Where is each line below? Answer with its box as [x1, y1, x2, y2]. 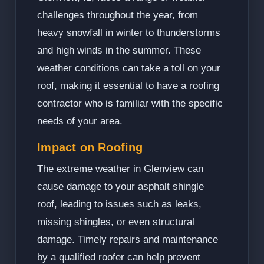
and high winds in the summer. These [37, 45, 202, 57]
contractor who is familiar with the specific [37, 98, 223, 110]
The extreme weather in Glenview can [37, 163, 204, 175]
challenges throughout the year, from [37, 9, 199, 21]
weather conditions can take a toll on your [37, 62, 221, 74]
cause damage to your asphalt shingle [37, 181, 204, 193]
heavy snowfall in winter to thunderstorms [37, 27, 221, 39]
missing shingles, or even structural [37, 216, 195, 228]
